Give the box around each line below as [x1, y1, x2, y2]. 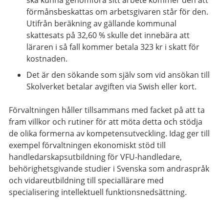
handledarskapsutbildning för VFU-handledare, [9, 151, 182, 162]
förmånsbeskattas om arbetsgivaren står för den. [26, 6, 208, 17]
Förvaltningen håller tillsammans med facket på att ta [9, 104, 205, 115]
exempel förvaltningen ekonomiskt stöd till [9, 139, 166, 151]
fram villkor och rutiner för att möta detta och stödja [9, 116, 202, 127]
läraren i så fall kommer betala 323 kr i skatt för [26, 41, 199, 52]
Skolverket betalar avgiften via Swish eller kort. [26, 81, 197, 92]
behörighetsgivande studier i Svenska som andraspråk [9, 163, 209, 174]
